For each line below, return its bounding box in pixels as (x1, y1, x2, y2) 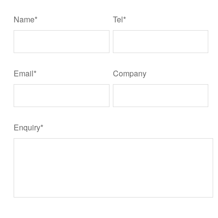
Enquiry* (14, 122, 44, 133)
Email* (14, 68, 37, 79)
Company (113, 68, 147, 79)
